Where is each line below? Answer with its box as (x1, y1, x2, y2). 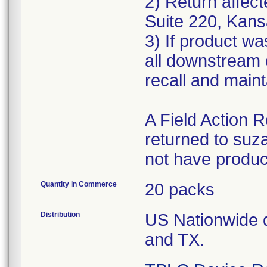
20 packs (145, 180, 215, 199)
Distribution (41, 210, 80, 219)
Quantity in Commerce (41, 180, 117, 188)
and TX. (145, 230, 204, 249)
